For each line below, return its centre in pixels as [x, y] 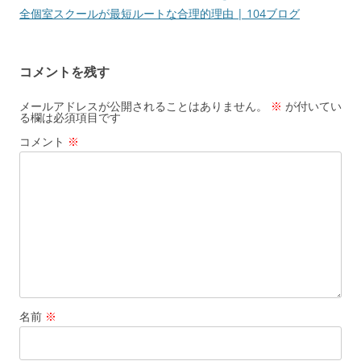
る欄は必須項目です [70, 117]
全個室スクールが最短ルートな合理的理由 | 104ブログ [160, 13]
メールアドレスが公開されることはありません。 [143, 106]
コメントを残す [64, 71]
